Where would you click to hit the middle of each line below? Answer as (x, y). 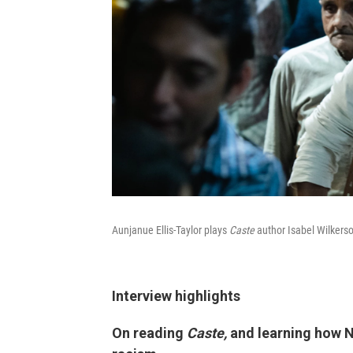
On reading (149, 333)
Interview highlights (176, 295)
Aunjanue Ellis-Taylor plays (171, 230)
